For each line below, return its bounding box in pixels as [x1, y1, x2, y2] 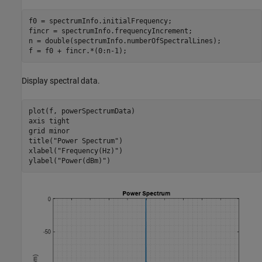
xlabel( [28, 146, 57, 155]
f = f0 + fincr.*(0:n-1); [28, 46, 127, 55]
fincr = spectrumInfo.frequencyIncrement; [28, 26, 192, 35]
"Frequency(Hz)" [57, 146, 119, 155]
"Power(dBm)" [57, 156, 106, 165]
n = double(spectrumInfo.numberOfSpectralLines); [28, 36, 221, 45]
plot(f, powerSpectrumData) [28, 106, 135, 115]
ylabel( [28, 156, 57, 165]
